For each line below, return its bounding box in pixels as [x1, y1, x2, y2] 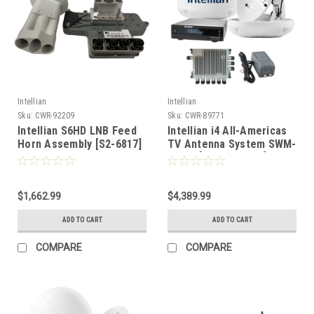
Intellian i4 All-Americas [168, 123, 287, 137]
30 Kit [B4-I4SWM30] [168, 150, 266, 164]
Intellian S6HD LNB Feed [18, 123, 137, 137]
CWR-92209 [35, 110, 75, 121]
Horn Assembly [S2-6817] [18, 137, 142, 151]
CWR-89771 [185, 110, 225, 121]
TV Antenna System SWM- [168, 137, 296, 151]
